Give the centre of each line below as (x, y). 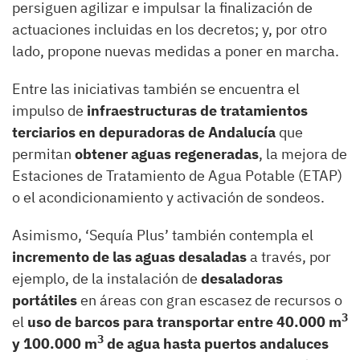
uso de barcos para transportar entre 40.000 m (184, 321)
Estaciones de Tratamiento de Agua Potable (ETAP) (177, 175)
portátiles (45, 300)
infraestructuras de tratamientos (197, 110)
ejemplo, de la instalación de (106, 278)
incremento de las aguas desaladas (129, 256)
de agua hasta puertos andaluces (216, 343)
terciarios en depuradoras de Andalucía (144, 132)
